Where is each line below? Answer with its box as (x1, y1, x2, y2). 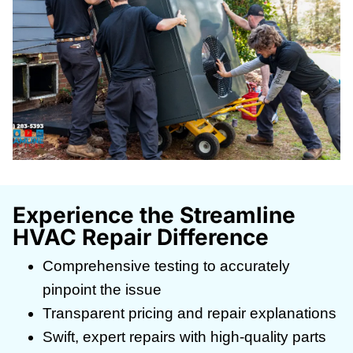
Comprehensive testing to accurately (43, 258, 290, 275)
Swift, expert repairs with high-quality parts (43, 329, 326, 346)
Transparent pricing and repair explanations (43, 305, 336, 322)
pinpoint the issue (43, 281, 162, 299)
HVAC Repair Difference (13, 224, 269, 251)
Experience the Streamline (13, 202, 295, 229)
